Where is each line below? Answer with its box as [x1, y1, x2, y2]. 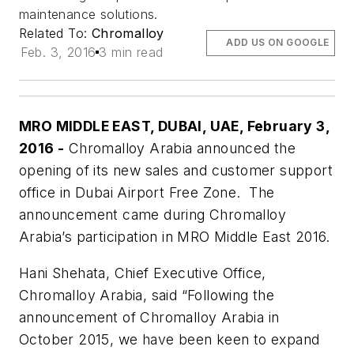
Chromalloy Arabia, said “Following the [19, 287, 275, 304]
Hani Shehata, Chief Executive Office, [19, 265, 266, 282]
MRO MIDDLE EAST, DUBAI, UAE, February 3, [19, 118, 330, 135]
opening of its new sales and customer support [19, 162, 333, 179]
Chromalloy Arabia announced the [64, 140, 296, 157]
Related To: [19, 25, 92, 42]
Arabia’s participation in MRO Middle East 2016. [19, 228, 330, 246]
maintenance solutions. [19, 6, 158, 23]
